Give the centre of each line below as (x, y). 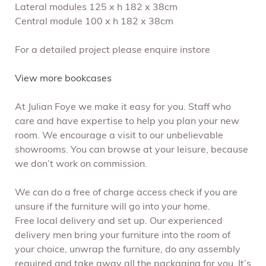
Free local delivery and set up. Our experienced (119, 221)
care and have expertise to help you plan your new (127, 121)
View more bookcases (63, 79)
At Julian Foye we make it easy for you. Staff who (123, 107)
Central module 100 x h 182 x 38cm (94, 22)
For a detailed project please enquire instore (113, 50)
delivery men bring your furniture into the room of (123, 235)
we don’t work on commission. (81, 164)
